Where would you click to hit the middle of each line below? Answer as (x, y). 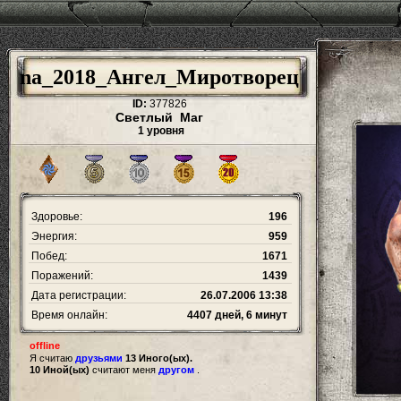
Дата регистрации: (77, 295)
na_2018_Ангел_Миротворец (159, 77)
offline (45, 346)
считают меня (124, 370)
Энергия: (53, 236)
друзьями (99, 358)
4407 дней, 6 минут (237, 315)
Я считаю (52, 358)
